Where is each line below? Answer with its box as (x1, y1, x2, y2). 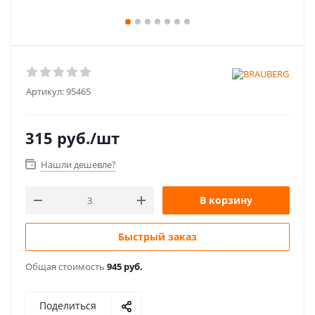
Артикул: (26, 85, 64, 98)
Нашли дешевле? (41, 158, 116, 171)
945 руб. (107, 260, 143, 273)
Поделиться (39, 299, 96, 312)
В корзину (200, 193, 252, 207)
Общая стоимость (25, 260, 107, 273)
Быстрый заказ (118, 230, 197, 243)
